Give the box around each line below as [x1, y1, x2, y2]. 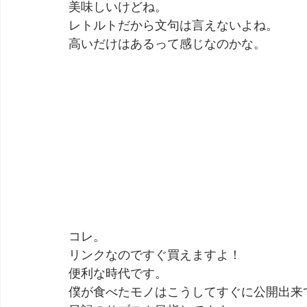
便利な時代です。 [69, 265, 167, 282]
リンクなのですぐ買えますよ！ [69, 246, 241, 263]
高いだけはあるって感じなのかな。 [69, 35, 266, 52]
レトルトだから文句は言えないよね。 [69, 16, 278, 34]
